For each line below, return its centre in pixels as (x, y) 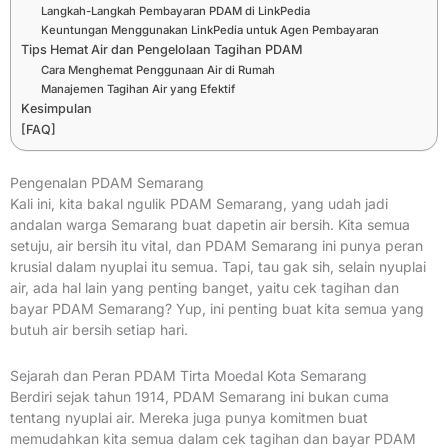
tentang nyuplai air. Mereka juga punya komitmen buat (189, 417)
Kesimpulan (56, 109)
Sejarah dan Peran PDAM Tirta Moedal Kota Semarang (188, 375)
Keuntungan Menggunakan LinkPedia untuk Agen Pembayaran (209, 30)
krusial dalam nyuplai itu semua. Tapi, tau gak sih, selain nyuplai (218, 267)
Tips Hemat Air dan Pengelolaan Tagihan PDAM (162, 50)
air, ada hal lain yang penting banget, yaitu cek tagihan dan (204, 288)
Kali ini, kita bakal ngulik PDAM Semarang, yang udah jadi (199, 204)
